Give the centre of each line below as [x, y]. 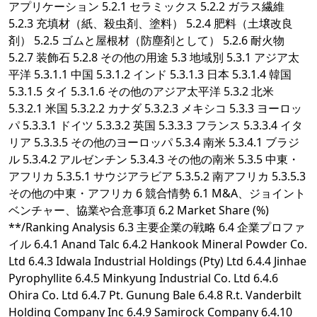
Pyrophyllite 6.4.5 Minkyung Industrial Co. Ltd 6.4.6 [143, 278]
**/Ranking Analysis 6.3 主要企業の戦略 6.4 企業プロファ [157, 227]
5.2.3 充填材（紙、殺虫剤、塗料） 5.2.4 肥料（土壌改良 [151, 24]
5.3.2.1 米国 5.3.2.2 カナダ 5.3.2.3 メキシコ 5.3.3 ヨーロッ [155, 109]
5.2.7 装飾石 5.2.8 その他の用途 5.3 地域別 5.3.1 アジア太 [154, 58]
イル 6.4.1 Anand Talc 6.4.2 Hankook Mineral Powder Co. [158, 244]
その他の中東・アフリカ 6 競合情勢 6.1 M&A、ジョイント [157, 194]
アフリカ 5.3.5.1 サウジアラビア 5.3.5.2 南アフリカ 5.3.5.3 [157, 177]
